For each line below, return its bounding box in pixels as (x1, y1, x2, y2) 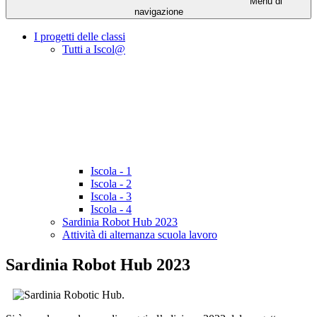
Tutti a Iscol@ (62, 43, 125, 56)
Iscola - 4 (91, 203, 132, 216)
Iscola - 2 (91, 178, 132, 190)
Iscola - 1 (91, 165, 132, 178)
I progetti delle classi (34, 30, 125, 43)
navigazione (134, 6, 183, 18)
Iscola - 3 (91, 190, 132, 203)
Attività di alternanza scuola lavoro (62, 229, 217, 241)
